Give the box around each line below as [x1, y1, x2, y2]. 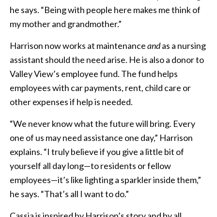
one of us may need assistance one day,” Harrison [10, 132, 193, 143]
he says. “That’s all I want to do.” [10, 188, 129, 199]
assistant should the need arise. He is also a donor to [10, 54, 204, 65]
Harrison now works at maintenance [10, 40, 147, 51]
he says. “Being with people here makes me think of [10, 4, 201, 15]
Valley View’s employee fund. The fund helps [10, 68, 178, 79]
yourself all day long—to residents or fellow [10, 160, 171, 171]
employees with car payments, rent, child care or [10, 82, 191, 93]
